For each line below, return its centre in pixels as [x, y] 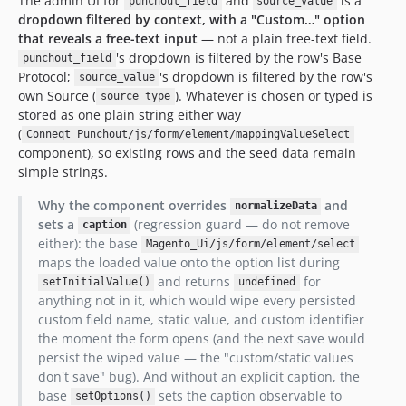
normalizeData [275, 206]
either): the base [89, 243]
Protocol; [46, 76]
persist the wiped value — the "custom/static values [195, 357]
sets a [58, 224]
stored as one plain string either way [130, 114]
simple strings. [63, 171]
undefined [267, 282]
